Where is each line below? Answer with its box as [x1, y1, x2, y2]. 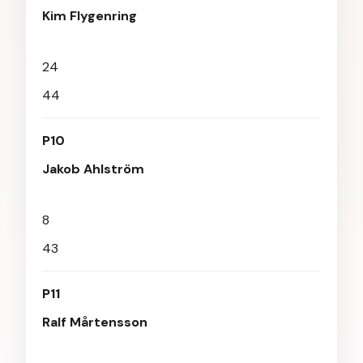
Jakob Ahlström [42, 160, 144, 177]
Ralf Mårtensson [42, 314, 147, 331]
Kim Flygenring [42, 7, 137, 24]
